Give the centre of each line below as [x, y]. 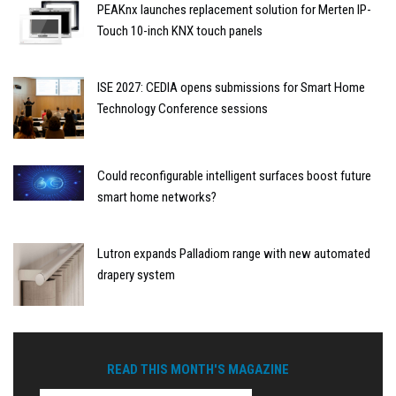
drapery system [136, 274]
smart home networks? [157, 197]
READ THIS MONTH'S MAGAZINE [198, 369]
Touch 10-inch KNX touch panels [180, 31]
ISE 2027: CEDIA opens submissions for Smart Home [231, 88]
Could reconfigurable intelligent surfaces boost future [234, 175]
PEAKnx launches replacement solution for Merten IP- [234, 10]
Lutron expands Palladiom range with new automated [234, 253]
